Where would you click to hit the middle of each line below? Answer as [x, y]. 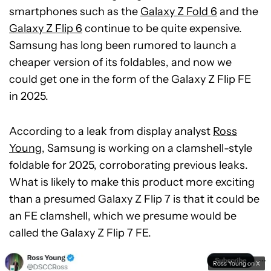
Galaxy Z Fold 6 [179, 11]
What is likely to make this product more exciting [132, 182]
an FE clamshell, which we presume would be [123, 216]
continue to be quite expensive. [162, 28]
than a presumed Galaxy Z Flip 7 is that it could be [134, 199]
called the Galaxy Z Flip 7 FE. [80, 233]
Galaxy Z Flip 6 [46, 28]
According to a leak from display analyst [111, 131]
